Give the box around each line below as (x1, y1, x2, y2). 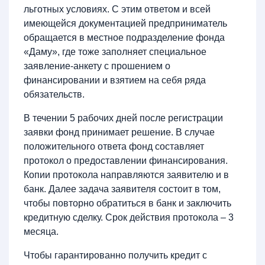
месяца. (24, 226, 59, 237)
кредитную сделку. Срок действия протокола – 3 (24, 212, 234, 222)
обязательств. (24, 89, 85, 99)
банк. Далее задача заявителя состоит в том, (24, 183, 221, 194)
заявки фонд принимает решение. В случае (24, 127, 215, 137)
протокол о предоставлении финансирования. (24, 155, 228, 166)
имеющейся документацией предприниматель (24, 18, 227, 28)
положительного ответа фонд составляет (24, 141, 204, 151)
